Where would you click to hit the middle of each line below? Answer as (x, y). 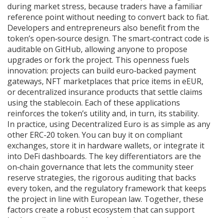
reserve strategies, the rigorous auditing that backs (102, 178)
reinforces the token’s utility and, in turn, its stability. (103, 113)
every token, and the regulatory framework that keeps (107, 188)
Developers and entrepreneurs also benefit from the (103, 28)
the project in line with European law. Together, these (105, 199)
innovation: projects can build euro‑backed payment (102, 71)
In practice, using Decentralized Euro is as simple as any (109, 124)
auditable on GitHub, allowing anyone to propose (97, 49)
